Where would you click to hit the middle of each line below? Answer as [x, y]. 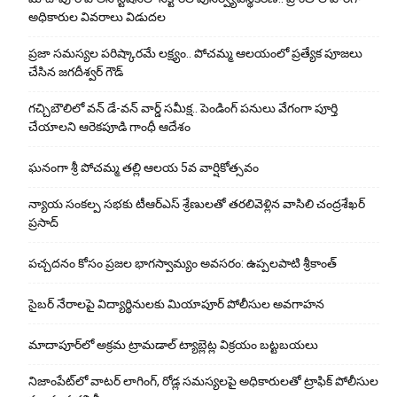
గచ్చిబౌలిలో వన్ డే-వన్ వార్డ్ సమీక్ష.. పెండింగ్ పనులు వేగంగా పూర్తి [183, 108]
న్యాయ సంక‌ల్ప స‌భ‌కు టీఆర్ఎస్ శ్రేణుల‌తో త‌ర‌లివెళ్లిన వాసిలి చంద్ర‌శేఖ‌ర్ [197, 203]
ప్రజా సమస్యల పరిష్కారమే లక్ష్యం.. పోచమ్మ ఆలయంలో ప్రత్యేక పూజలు [195, 53]
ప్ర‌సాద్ [43, 222]
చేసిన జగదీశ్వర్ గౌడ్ [76, 71]
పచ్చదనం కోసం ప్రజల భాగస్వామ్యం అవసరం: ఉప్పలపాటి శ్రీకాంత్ [183, 263]
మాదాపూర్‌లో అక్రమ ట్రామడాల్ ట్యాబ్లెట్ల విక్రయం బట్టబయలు [173, 344]
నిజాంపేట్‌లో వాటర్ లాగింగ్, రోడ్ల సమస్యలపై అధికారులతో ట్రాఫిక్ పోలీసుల [203, 381]
